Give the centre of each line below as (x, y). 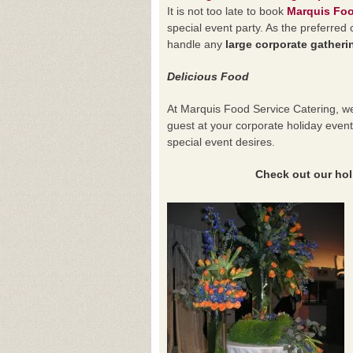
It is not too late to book (225, 11)
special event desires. (221, 142)
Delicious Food (208, 76)
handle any (195, 44)
